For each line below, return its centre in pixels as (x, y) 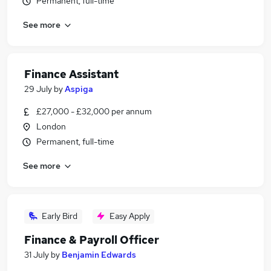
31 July (37, 255)
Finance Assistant (71, 74)
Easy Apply (129, 216)
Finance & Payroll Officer (92, 240)
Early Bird (60, 216)
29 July (38, 89)
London (51, 126)
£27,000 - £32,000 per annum (94, 111)
